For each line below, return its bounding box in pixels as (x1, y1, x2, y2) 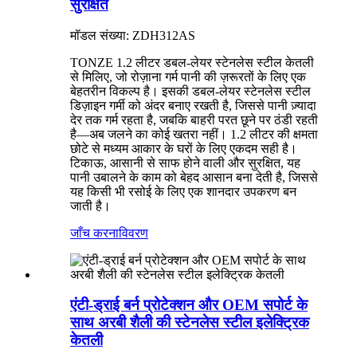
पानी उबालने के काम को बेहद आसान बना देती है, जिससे (70, 170, 318, 184)
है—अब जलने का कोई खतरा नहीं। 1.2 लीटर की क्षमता (70, 127, 318, 141)
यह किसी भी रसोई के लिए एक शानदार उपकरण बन (70, 184, 296, 198)
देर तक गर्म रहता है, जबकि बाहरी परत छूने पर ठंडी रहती (70, 112, 318, 127)
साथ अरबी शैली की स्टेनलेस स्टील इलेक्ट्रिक (70, 314, 309, 331)
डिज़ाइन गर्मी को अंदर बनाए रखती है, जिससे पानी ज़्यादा (70, 98, 316, 112)
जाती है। (70, 198, 111, 213)
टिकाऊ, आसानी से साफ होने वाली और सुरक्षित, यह (70, 155, 300, 170)
